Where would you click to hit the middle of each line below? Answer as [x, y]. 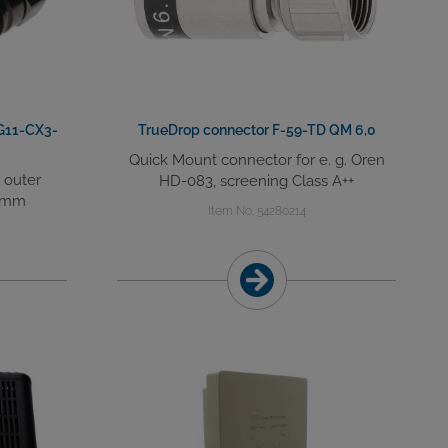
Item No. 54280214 [256, 211]
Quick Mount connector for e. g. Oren [256, 160]
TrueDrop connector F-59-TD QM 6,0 [256, 130]
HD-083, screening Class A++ [257, 181]
